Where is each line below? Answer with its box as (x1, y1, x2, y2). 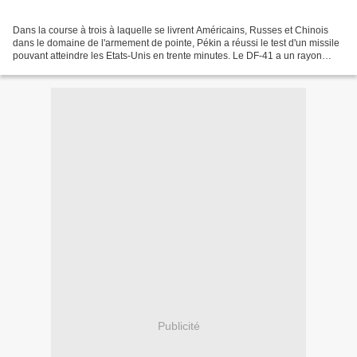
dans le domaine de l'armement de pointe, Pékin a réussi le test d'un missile (13, 37, 339, 49)
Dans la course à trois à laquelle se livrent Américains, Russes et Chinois (13, 24, 328, 36)
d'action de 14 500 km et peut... (13, 62, 147, 74)
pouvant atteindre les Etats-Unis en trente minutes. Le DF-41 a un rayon (13, 49, 322, 61)
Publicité (157, 320, 200, 333)
